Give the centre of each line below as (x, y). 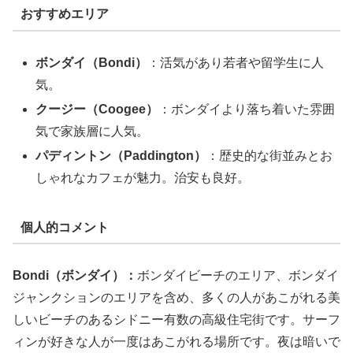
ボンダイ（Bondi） (92, 62)
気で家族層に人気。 (93, 131)
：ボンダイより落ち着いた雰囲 (247, 109)
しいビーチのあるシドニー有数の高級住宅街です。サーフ (176, 320)
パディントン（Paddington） (121, 156)
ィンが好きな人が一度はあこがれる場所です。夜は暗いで (176, 342)
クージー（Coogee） (97, 109)
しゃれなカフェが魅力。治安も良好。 (143, 178)
